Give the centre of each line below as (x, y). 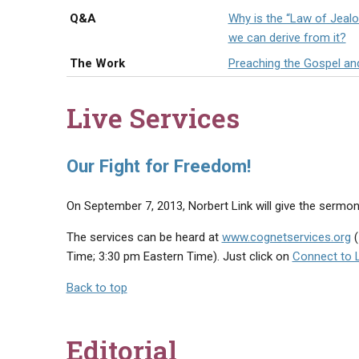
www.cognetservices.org (286, 237)
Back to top (97, 288)
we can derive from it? (287, 38)
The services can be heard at (144, 237)
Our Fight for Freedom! (158, 166)
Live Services (153, 118)
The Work (97, 63)
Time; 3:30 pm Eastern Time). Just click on (179, 256)
